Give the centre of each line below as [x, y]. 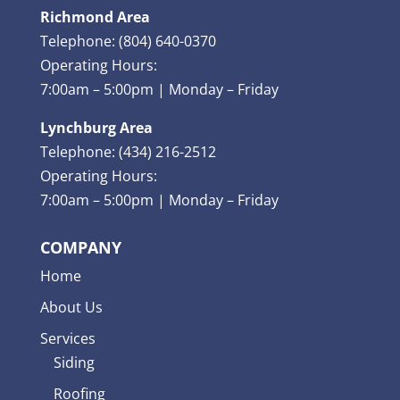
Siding [74, 362]
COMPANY [80, 247]
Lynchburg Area [96, 128]
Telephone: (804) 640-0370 [128, 41]
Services [67, 338]
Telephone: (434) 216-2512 [128, 152]
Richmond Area [95, 17]
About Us [71, 307]
